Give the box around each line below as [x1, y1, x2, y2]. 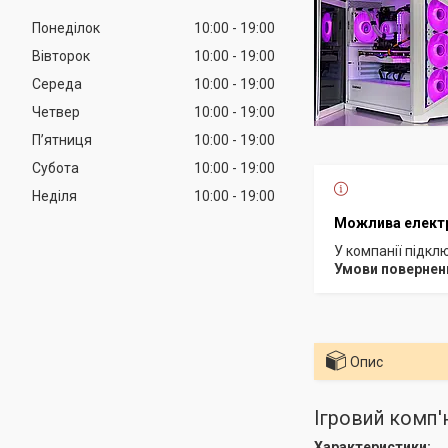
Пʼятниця [32, 131, 92, 148]
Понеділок [32, 19, 100, 36]
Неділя [32, 187, 77, 204]
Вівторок [32, 47, 90, 64]
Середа [32, 75, 82, 92]
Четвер [32, 103, 80, 120]
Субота [32, 159, 79, 176]
